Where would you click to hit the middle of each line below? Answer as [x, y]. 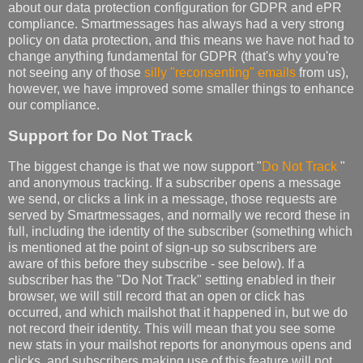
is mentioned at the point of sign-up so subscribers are [162, 247]
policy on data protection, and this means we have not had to [181, 40]
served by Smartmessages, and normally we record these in [179, 215]
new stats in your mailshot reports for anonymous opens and [180, 344]
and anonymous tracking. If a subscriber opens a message [175, 182]
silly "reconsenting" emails [220, 72]
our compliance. [54, 105]
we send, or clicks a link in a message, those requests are [173, 199]
